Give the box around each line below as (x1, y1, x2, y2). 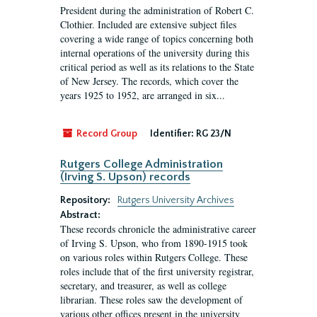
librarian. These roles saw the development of (60, 293, 243, 306)
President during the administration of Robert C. (60, 4, 254, 17)
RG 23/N (196, 128, 231, 139)
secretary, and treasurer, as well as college (60, 279, 226, 292)
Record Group (74, 128, 137, 139)
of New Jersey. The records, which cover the (60, 74, 238, 88)
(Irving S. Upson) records (60, 171, 190, 183)
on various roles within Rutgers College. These (60, 250, 248, 264)
